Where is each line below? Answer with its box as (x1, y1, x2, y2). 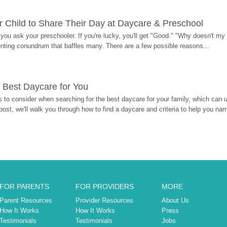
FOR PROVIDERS (75, 182, 134, 191)
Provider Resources (75, 197, 133, 204)
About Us (161, 197, 189, 204)
